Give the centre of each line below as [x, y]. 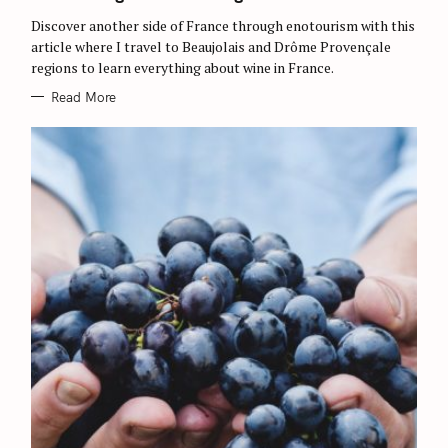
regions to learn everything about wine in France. [182, 67]
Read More [83, 96]
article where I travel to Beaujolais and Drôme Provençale [211, 46]
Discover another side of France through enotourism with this [223, 25]
